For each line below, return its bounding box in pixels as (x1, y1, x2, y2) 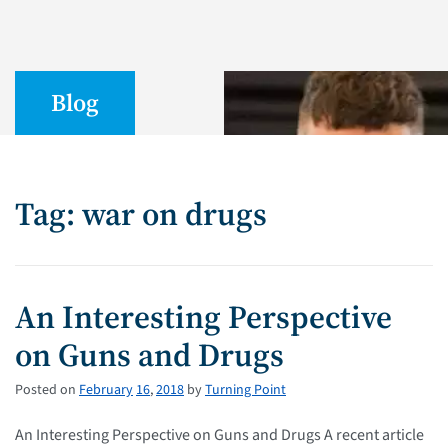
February (79, 379, 133, 400)
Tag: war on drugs (15, 191, 267, 236)
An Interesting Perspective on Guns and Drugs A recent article (15, 423, 424, 446)
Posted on (15, 379, 76, 400)
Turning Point (205, 379, 286, 400)
